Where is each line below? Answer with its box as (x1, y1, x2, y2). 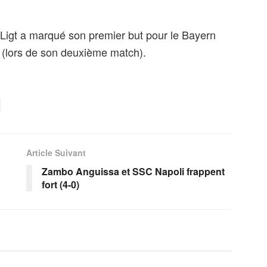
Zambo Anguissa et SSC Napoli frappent (42, 164, 225, 179)
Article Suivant (26, 147, 86, 159)
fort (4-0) (42, 178, 79, 192)
